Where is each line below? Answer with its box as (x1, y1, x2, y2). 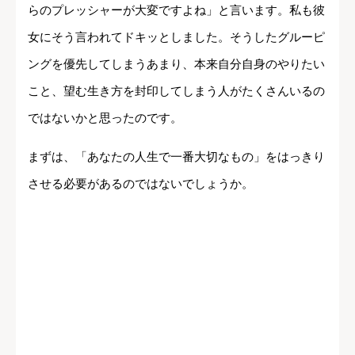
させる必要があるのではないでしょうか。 (28, 176, 254, 190)
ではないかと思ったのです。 (28, 110, 182, 124)
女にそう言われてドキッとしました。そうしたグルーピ (28, 29, 325, 44)
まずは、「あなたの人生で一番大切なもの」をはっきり (28, 149, 325, 163)
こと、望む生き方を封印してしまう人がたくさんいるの (28, 83, 325, 97)
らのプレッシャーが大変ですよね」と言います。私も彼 (28, 2, 325, 17)
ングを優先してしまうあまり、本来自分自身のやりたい (28, 56, 325, 71)
